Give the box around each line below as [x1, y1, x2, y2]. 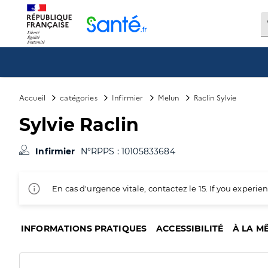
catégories [60, 92, 98, 102]
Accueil [19, 92, 46, 102]
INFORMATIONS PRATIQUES [21, 223, 147, 234]
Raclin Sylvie [193, 92, 237, 102]
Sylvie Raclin [19, 114, 139, 136]
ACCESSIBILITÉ [156, 223, 224, 234]
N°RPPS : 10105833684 [80, 146, 175, 157]
